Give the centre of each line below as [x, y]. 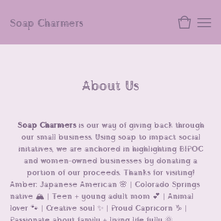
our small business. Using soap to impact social [110, 136]
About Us [110, 84]
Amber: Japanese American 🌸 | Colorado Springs [105, 184]
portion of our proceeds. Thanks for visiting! [110, 172]
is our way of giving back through [140, 124]
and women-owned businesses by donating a [110, 160]
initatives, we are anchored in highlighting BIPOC [110, 148]
